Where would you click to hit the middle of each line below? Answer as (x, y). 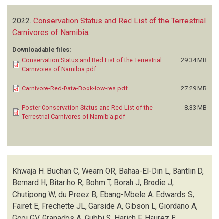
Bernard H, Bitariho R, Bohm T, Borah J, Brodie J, (93, 182)
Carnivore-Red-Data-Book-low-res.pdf (75, 88)
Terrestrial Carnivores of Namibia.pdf (74, 116)
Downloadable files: (42, 49)
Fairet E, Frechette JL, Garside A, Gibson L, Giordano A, (105, 206)
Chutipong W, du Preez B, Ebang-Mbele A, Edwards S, (103, 194)
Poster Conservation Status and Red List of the (87, 107)
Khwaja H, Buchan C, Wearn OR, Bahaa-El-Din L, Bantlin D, (108, 171)
